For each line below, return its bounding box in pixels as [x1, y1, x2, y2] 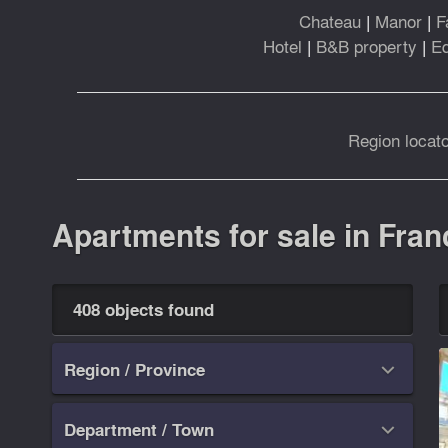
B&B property [316, 33, 417, 59]
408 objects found [72, 296, 214, 322]
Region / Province [64, 357, 206, 383]
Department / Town [64, 417, 215, 443]
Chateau [299, 8, 361, 34]
